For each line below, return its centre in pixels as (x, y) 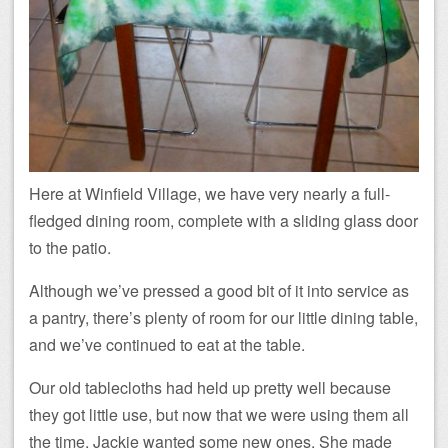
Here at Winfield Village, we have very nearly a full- (209, 194)
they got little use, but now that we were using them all (219, 415)
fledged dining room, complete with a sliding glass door (223, 221)
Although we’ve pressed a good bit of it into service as (219, 291)
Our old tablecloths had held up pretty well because (210, 388)
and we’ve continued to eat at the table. (167, 345)
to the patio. (70, 248)
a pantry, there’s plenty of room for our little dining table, (223, 318)
